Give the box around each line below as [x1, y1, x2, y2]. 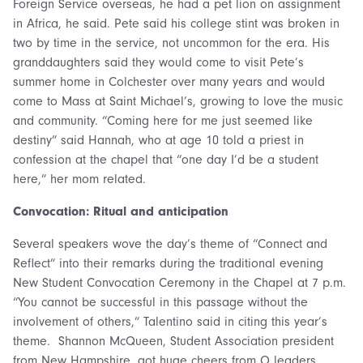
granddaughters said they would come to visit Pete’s [13, 54, 304, 70]
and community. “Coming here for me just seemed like [13, 113, 313, 128]
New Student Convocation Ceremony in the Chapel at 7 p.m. [13, 275, 346, 290]
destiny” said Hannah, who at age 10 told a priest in [13, 132, 304, 147]
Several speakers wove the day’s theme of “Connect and [13, 236, 327, 251]
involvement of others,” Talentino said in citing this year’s [13, 314, 327, 329]
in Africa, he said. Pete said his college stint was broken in [13, 15, 340, 31]
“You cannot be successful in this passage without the [13, 294, 308, 310]
